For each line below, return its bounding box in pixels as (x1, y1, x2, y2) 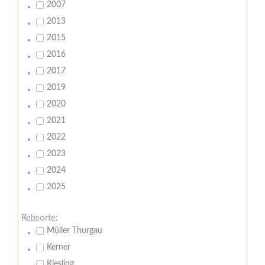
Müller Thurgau (47, 227, 102, 235)
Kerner (47, 243, 70, 252)
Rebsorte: (21, 214, 58, 223)
